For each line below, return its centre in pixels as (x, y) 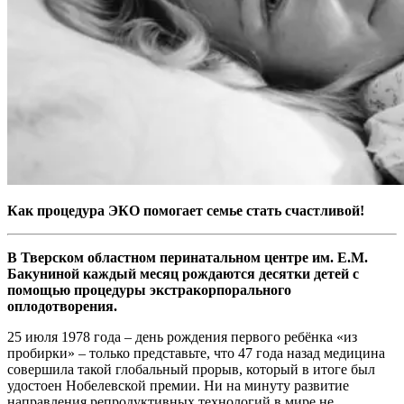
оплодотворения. (62, 306)
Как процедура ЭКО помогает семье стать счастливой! (186, 210)
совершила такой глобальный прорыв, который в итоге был (191, 369)
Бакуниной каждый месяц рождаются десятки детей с (183, 273)
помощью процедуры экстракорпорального (149, 289)
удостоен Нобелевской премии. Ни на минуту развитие (178, 385)
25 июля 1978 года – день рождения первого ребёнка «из (182, 336)
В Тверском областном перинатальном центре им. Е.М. (188, 257)
